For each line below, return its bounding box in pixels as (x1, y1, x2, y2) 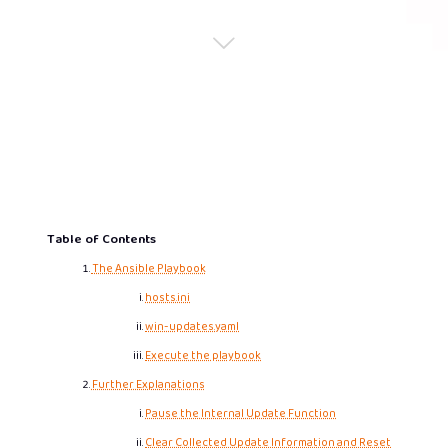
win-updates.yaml (145, 317, 240, 336)
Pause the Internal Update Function (145, 404, 337, 423)
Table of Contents (46, 229, 156, 250)
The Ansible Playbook (91, 259, 206, 278)
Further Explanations (91, 375, 205, 394)
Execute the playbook (145, 346, 262, 365)
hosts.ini (145, 288, 191, 307)
